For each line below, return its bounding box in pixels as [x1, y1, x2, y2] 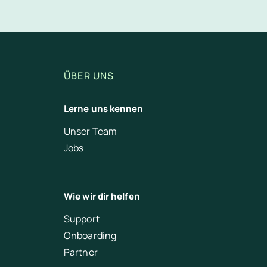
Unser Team [64, 124, 117, 138]
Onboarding [64, 228, 116, 242]
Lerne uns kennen [64, 102, 144, 115]
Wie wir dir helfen [64, 190, 140, 203]
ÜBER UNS [64, 69, 114, 82]
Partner [64, 245, 98, 259]
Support [64, 212, 100, 225]
